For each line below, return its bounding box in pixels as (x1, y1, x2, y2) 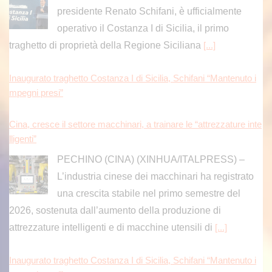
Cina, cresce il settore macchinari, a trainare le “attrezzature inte (9, 119, 262, 129)
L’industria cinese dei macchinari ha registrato (56, 171, 254, 182)
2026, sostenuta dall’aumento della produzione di (9, 205, 221, 216)
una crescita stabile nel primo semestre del (56, 188, 240, 199)
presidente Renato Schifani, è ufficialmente (56, 5, 242, 16)
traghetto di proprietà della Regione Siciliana (9, 39, 203, 50)
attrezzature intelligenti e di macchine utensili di (9, 222, 215, 233)
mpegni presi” (9, 87, 63, 98)
